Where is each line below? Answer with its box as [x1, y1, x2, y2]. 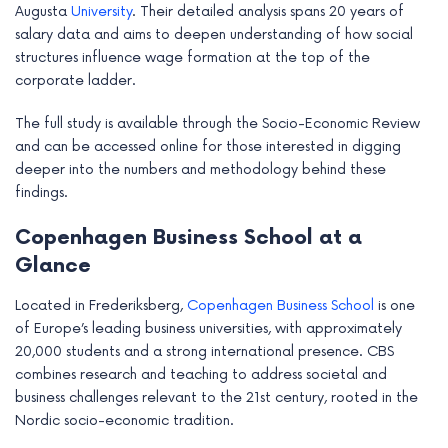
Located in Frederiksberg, [15, 297, 187, 315]
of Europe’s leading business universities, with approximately [15, 320, 402, 338]
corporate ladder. [15, 72, 136, 90]
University [71, 3, 132, 21]
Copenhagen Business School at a [15, 226, 362, 251]
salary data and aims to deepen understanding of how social [15, 26, 413, 44]
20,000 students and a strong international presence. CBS [15, 343, 394, 361]
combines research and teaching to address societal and [15, 366, 387, 384]
